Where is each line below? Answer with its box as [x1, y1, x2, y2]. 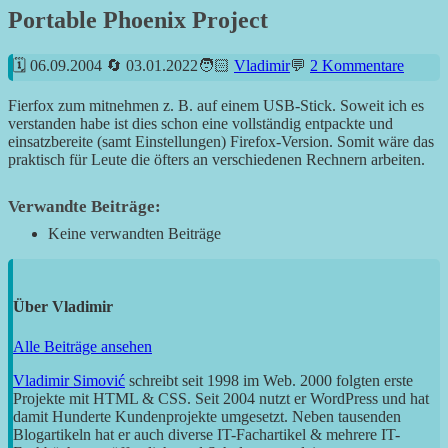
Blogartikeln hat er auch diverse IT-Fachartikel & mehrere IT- [13, 425, 400, 443]
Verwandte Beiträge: [8, 197, 161, 217]
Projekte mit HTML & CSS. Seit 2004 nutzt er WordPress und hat [13, 389, 429, 407]
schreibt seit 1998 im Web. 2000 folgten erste [125, 371, 413, 389]
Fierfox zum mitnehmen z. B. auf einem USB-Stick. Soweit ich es [8, 97, 424, 115]
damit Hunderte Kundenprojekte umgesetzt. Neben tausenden [13, 407, 401, 425]
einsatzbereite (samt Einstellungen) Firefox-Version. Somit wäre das [8, 133, 434, 151]
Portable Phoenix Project [8, 7, 268, 34]
